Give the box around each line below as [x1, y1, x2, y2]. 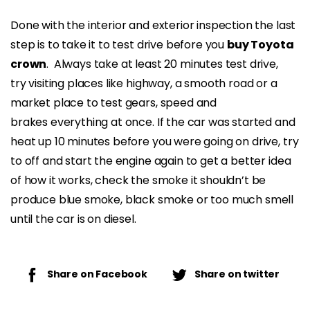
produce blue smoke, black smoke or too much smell [10, 191, 294, 208]
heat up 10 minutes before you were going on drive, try [10, 133, 299, 149]
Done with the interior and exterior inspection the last [10, 17, 296, 33]
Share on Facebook [46, 267, 147, 282]
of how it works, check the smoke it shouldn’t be [10, 172, 266, 188]
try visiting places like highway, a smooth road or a [10, 75, 277, 91]
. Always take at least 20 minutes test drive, [46, 55, 278, 72]
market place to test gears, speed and [10, 94, 217, 111]
